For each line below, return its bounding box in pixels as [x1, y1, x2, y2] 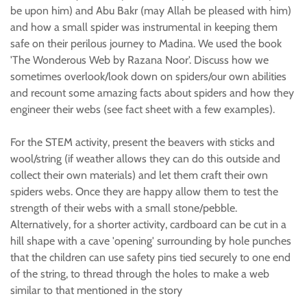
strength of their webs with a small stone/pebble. [10, 201, 237, 214]
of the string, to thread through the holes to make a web [10, 267, 269, 280]
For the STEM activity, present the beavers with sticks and [10, 136, 275, 149]
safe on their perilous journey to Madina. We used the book [10, 37, 282, 50]
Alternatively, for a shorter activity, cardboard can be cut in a [10, 218, 286, 231]
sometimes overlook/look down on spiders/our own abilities [10, 70, 286, 83]
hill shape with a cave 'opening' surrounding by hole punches [10, 234, 291, 247]
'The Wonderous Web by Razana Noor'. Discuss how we [10, 53, 269, 66]
